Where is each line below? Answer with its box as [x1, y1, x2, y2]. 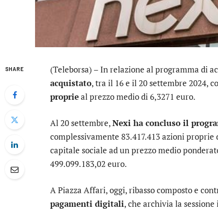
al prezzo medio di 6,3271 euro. [79, 91, 196, 102]
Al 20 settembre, [50, 117, 112, 129]
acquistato [50, 77, 91, 89]
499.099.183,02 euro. [50, 158, 127, 170]
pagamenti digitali [50, 198, 124, 210]
